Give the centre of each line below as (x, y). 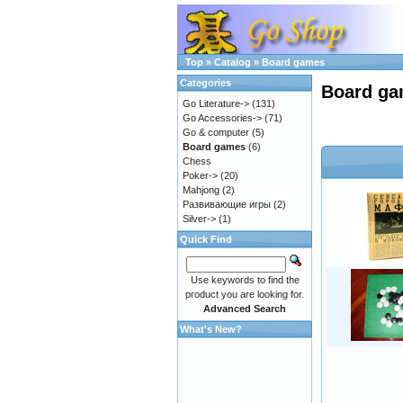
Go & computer (216, 132)
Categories (206, 83)
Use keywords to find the (245, 280)
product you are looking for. (245, 294)
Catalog (233, 62)
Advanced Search (245, 309)
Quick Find (206, 239)
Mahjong (201, 190)
